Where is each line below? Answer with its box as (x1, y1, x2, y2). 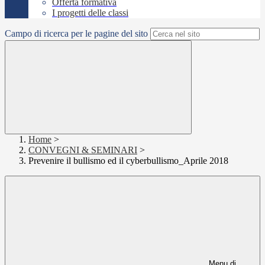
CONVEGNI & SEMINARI (28, 145, 137, 156)
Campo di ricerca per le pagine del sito (5, 28, 148, 39)
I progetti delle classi (52, 8, 128, 18)
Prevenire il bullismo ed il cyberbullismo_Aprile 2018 (28, 156, 228, 166)
